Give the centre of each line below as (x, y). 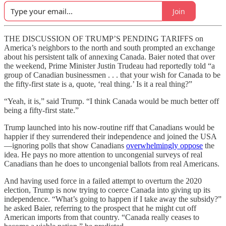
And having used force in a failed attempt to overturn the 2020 (103, 181)
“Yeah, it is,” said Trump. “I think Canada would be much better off (111, 101)
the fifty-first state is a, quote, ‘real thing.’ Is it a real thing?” (98, 84)
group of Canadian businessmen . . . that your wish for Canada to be (112, 75)
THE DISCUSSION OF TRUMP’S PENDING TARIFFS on (104, 39)
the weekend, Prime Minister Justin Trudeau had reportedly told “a (109, 66)
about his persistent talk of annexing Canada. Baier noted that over (109, 57)
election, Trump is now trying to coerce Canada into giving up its (107, 190)
